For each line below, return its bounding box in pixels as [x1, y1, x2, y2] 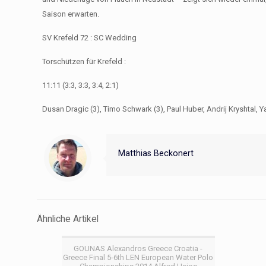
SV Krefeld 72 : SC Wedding [42, 33, 137, 42]
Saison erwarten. [42, 9, 100, 18]
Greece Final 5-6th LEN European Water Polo [63, 253, 214, 262]
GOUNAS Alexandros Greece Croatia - [74, 244, 203, 253]
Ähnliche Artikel [37, 214, 99, 224]
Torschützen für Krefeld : [42, 57, 126, 66]
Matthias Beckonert [118, 148, 194, 158]
